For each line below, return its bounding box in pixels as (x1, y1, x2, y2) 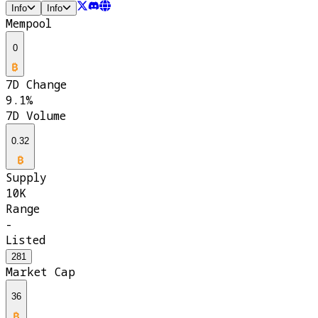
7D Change (6, 77, 67, 93)
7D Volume (6, 108, 66, 124)
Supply (6, 170, 47, 186)
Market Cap (6, 264, 75, 280)
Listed (6, 232, 45, 248)
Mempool (6, 15, 52, 31)
